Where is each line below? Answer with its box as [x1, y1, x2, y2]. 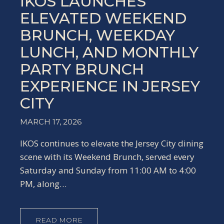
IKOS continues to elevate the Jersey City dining [20, 137, 203, 149]
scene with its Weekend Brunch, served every [20, 151, 194, 162]
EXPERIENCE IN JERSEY [20, 77, 200, 95]
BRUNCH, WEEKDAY [20, 26, 175, 44]
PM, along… [20, 178, 66, 189]
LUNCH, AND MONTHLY [20, 43, 198, 61]
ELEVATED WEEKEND [20, 9, 186, 27]
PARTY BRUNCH [20, 60, 144, 78]
